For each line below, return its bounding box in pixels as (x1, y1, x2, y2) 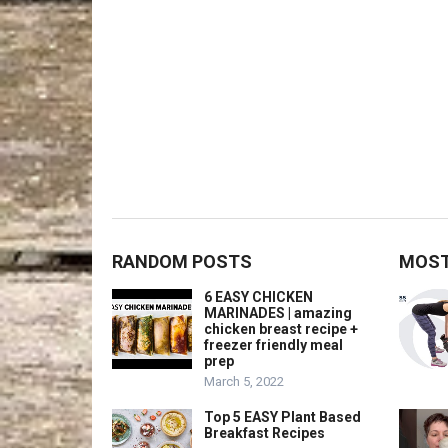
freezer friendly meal (204, 337, 343, 353)
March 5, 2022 (204, 374, 284, 389)
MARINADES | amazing (204, 305, 352, 321)
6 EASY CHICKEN (204, 289, 313, 305)
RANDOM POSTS (112, 251, 252, 272)
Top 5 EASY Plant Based (204, 409, 361, 425)
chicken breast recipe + (204, 321, 358, 337)
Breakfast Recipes (204, 425, 325, 441)
